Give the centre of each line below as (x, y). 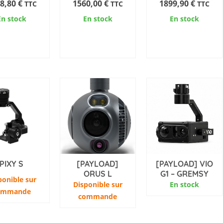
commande (98, 196)
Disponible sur (98, 184)
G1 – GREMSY (184, 173)
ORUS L (98, 173)
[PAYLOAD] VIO (184, 164)
